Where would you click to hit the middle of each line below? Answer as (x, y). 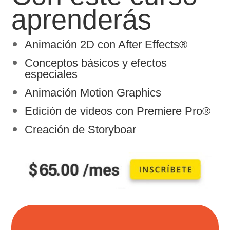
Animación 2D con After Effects (102, 45)
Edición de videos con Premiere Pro (114, 111)
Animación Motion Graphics (93, 93)
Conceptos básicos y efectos (96, 63)
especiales (51, 74)
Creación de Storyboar (81, 130)
